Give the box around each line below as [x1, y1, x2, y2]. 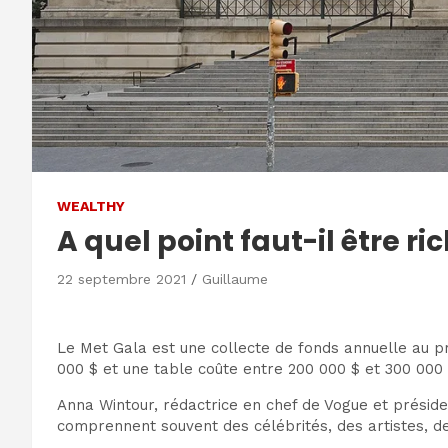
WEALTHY [57, 198, 125, 214]
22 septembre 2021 [57, 271, 186, 287]
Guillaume [202, 271, 268, 287]
